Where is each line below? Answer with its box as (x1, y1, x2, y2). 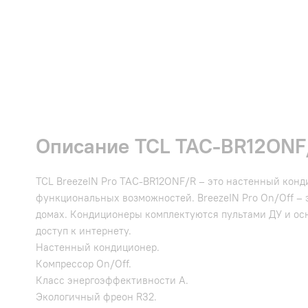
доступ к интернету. (36, 224, 131, 238)
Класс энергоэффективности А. (36, 274, 188, 287)
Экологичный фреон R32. (36, 290, 157, 304)
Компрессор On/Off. (36, 257, 131, 271)
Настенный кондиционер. (36, 241, 159, 254)
